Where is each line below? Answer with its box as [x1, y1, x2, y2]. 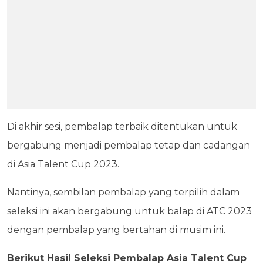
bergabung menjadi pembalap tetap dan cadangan [7, 140, 250, 151]
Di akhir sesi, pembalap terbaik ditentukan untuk [7, 121, 237, 133]
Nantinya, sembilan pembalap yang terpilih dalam [7, 187, 240, 198]
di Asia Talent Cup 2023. [7, 159, 119, 170]
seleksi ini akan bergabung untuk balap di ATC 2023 [7, 205, 252, 217]
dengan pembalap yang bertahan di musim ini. [7, 224, 225, 236]
